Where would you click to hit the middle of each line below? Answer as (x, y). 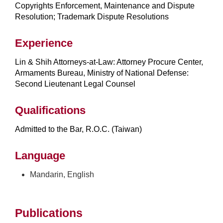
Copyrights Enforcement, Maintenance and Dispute (105, 5)
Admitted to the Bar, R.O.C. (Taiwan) (78, 129)
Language (40, 155)
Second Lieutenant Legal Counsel (75, 84)
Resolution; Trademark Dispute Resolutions (92, 16)
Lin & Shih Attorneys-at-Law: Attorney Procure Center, (109, 62)
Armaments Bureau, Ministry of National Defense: (102, 73)
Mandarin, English (62, 174)
